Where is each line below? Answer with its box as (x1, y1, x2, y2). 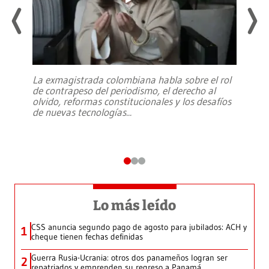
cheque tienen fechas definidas (31, 231, 143, 243)
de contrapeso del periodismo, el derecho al (32, 84, 216, 97)
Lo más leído (92, 197, 177, 214)
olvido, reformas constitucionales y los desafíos (32, 95, 231, 108)
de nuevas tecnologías (32, 106, 126, 119)
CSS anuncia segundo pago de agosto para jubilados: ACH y (31, 222, 247, 233)
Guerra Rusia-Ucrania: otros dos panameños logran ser (31, 252, 228, 264)
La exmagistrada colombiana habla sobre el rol (32, 73, 231, 86)
